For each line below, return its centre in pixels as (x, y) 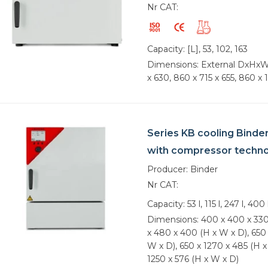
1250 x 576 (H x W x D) (193, 259)
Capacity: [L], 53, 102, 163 (197, 49)
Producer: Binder (182, 169)
